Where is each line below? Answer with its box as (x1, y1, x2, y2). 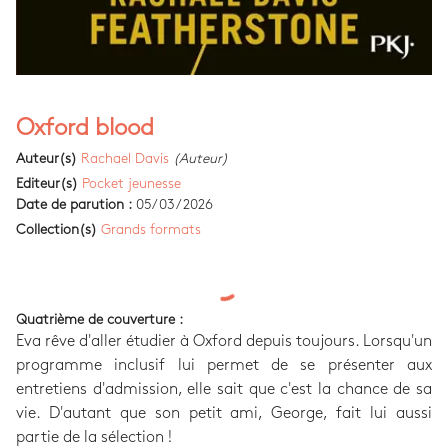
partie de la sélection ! (16, 429, 172, 445)
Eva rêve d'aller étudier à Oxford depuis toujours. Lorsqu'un (16, 333, 432, 349)
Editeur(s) (16, 176, 78, 190)
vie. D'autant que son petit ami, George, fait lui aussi (16, 405, 432, 421)
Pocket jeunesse (82, 176, 181, 190)
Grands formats (101, 222, 201, 236)
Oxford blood (16, 116, 154, 139)
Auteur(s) (16, 151, 77, 165)
